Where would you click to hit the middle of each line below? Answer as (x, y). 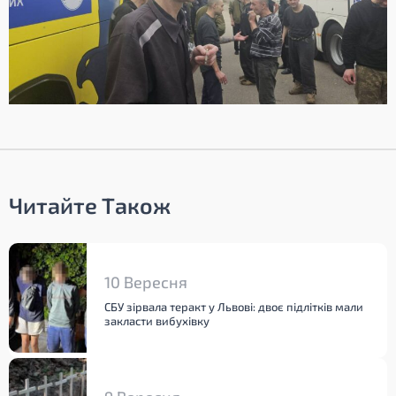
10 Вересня (146, 282)
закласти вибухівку (157, 321)
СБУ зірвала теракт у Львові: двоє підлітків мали (234, 307)
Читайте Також (90, 206)
